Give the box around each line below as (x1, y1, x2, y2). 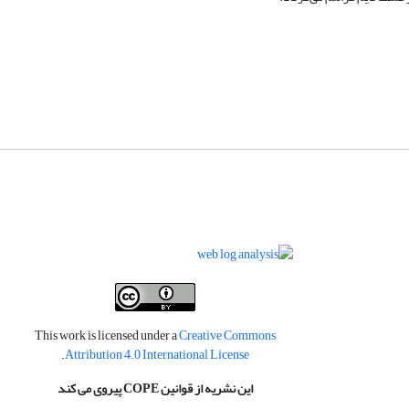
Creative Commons (178, 322, 276, 348)
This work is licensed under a (34, 322, 179, 348)
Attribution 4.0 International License (64, 341, 249, 367)
